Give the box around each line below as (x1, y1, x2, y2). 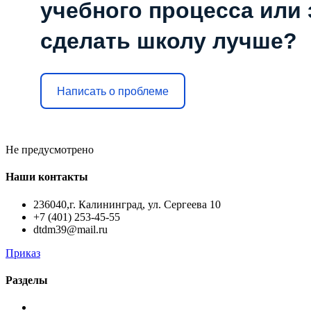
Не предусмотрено (6, 144, 94, 155)
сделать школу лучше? (40, 28, 297, 53)
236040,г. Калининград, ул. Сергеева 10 (33, 198, 221, 210)
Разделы (6, 274, 48, 286)
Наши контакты (6, 171, 88, 183)
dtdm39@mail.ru (33, 223, 108, 235)
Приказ (6, 246, 40, 259)
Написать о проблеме (57, 85, 169, 97)
